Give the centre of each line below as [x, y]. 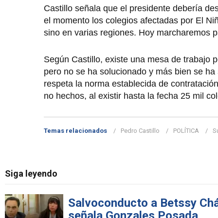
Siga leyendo [31, 174]
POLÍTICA [186, 131]
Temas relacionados [75, 131]
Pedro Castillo [140, 131]
